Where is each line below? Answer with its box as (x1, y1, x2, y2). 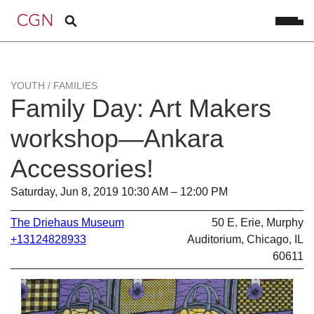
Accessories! (11, 154, 153, 183)
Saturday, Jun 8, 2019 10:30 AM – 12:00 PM (11, 186, 228, 198)
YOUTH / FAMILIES (11, 80, 97, 91)
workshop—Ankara (11, 124, 224, 153)
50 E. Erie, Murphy (212, 216, 303, 228)
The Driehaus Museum (11, 216, 124, 228)
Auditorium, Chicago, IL (187, 233, 303, 245)
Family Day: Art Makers (11, 94, 271, 123)
